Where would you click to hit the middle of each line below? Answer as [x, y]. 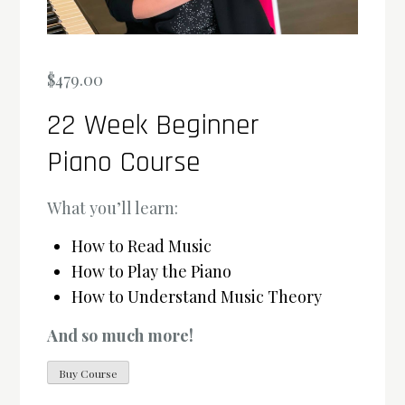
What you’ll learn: [113, 208]
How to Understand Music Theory [197, 297]
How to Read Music [142, 246]
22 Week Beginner [154, 126]
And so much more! [121, 335]
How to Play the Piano [152, 272]
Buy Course [89, 374]
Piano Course [124, 163]
